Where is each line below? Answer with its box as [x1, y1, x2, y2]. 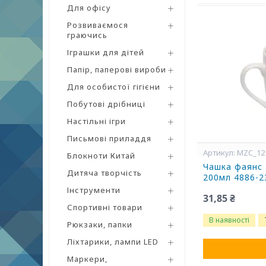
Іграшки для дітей [67, 47, 144, 58]
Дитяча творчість [67, 167, 142, 178]
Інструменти [67, 185, 121, 195]
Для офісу [67, 2, 111, 13]
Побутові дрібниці [67, 99, 145, 109]
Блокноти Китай [67, 150, 135, 161]
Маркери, [67, 254, 107, 264]
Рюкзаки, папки [67, 219, 132, 230]
